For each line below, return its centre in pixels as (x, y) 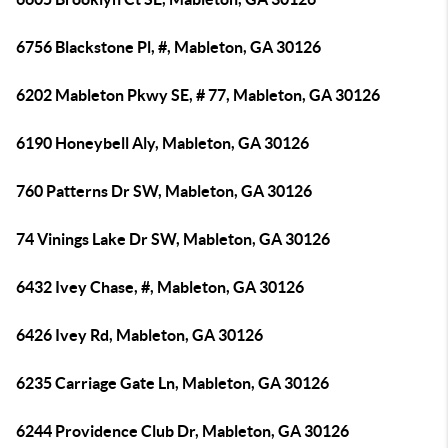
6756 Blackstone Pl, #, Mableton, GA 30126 (168, 47)
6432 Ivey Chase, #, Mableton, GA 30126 (160, 287)
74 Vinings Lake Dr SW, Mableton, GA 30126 (173, 239)
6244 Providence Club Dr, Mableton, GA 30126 (182, 431)
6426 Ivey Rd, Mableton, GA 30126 (139, 335)
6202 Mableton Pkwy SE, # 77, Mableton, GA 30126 (198, 95)
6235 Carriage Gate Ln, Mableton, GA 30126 (172, 383)
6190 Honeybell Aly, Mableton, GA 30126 (162, 143)
